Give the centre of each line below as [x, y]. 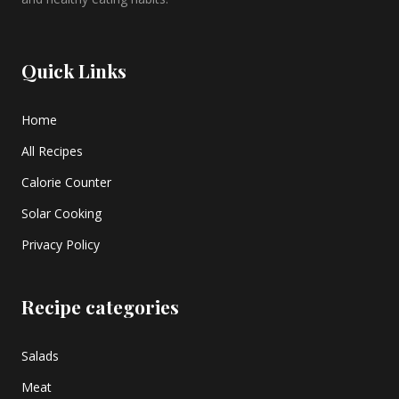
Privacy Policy [61, 244]
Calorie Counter [66, 182]
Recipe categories [100, 306]
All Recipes [52, 151]
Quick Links [74, 70]
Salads [40, 356]
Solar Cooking [61, 213]
